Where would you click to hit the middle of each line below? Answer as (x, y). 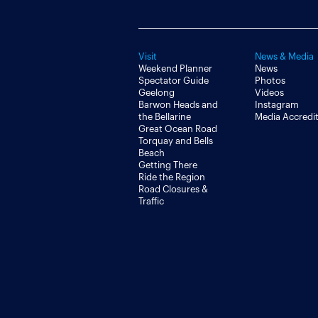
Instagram (276, 105)
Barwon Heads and (178, 105)
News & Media (284, 56)
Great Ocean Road (178, 129)
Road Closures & (173, 189)
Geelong (157, 93)
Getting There (168, 165)
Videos (269, 93)
